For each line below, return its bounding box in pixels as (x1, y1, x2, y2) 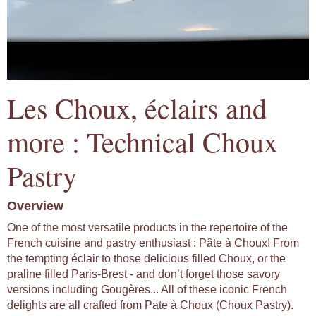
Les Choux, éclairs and (7, 89, 267, 127)
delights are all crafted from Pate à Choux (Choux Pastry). (7, 299, 293, 312)
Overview (7, 199, 63, 214)
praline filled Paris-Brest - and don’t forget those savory (7, 268, 280, 281)
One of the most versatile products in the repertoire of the (7, 221, 288, 234)
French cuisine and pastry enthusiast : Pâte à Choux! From (7, 237, 299, 250)
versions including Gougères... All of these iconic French (7, 284, 287, 296)
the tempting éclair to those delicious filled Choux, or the (7, 253, 286, 265)
